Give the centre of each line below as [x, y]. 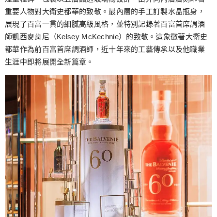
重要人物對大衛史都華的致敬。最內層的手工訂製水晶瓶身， [105, 11]
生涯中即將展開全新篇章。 [49, 62]
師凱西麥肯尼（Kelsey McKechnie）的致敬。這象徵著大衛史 [106, 36]
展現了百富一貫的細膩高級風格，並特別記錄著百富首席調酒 [105, 24]
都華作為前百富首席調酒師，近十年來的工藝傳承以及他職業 [105, 49]
